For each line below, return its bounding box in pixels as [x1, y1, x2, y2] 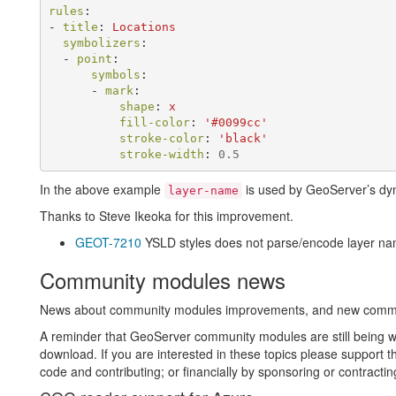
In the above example [39, 180, 164, 199]
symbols [91, 67, 141, 81]
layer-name [167, 184, 239, 198]
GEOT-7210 [74, 233, 141, 252]
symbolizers [63, 35, 141, 49]
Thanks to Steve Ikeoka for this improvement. [39, 207, 293, 225]
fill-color [119, 115, 191, 129]
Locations [112, 19, 177, 34]
